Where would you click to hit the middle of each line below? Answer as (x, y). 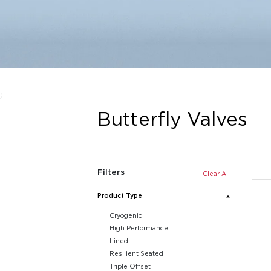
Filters (111, 172)
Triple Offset (130, 266)
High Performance (139, 228)
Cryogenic (126, 215)
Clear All (216, 173)
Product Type (120, 195)
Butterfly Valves (173, 119)
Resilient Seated (136, 253)
